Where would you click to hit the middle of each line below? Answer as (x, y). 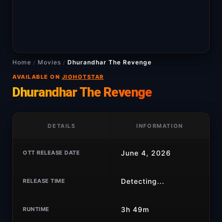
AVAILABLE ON (37, 77)
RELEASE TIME (44, 181)
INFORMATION (160, 126)
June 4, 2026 (146, 153)
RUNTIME (36, 209)
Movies (49, 62)
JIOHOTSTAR (83, 77)
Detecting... (143, 181)
